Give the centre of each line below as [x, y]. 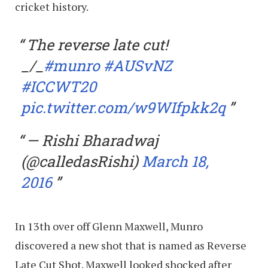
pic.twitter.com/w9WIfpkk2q [123, 107]
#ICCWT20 [59, 86]
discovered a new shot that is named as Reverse [131, 245]
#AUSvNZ [138, 65]
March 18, [175, 161]
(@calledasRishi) [81, 161]
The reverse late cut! [97, 44]
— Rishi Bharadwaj [92, 140]
